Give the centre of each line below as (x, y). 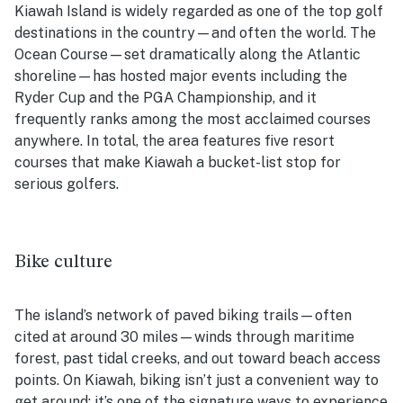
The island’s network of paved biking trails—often (183, 316)
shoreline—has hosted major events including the (181, 76)
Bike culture (63, 263)
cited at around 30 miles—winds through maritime (184, 337)
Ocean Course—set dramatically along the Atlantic (188, 55)
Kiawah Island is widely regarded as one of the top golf (199, 12)
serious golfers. (67, 184)
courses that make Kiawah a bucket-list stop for (178, 163)
